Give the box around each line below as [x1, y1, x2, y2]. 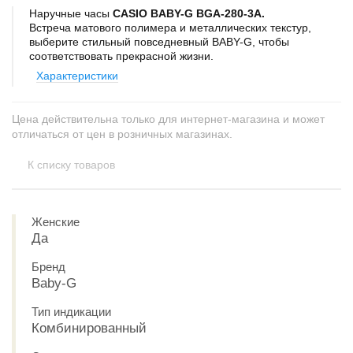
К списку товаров [28, 158, 115, 171]
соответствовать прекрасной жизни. [29, 50, 214, 62]
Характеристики [36, 69, 118, 82]
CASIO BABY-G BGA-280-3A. [110, 7, 265, 20]
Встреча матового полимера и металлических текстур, [29, 21, 311, 34]
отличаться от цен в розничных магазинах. [12, 128, 232, 140]
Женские [32, 215, 80, 229]
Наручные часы [29, 7, 110, 20]
